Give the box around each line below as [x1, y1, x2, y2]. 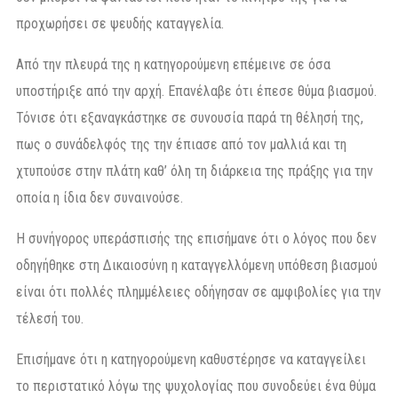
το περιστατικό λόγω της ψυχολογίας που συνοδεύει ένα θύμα [16, 378, 376, 395]
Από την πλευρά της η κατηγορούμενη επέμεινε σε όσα [16, 56, 330, 74]
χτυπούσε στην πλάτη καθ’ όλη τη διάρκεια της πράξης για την [16, 163, 373, 180]
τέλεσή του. [16, 310, 84, 328]
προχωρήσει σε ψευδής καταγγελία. [16, 15, 224, 33]
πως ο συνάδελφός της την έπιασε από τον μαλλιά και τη [16, 136, 346, 154]
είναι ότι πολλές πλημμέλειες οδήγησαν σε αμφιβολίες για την [16, 283, 381, 301]
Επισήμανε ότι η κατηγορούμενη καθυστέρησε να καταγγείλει [16, 351, 366, 369]
